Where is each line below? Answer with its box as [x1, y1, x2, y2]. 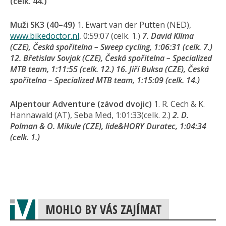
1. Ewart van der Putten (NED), [75, 19, 191, 30]
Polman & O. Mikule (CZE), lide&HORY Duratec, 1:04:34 [10, 121, 206, 132]
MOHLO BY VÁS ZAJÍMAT [45, 201, 162, 217]
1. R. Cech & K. [152, 98, 205, 109]
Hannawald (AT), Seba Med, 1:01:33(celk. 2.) [10, 109, 171, 121]
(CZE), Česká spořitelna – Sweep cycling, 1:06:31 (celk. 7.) [10, 41, 212, 52]
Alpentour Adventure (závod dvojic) [10, 98, 152, 109]
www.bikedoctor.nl [10, 30, 79, 41]
